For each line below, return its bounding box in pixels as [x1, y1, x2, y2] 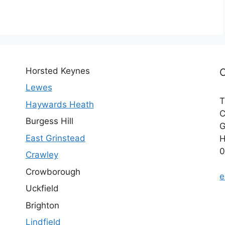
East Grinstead [25, 133, 85, 143]
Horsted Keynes [25, 65, 90, 76]
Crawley [25, 150, 58, 160]
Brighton [25, 200, 59, 210]
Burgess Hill [25, 116, 73, 127]
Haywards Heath [25, 99, 94, 109]
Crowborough [25, 166, 80, 177]
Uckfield [25, 183, 59, 194]
